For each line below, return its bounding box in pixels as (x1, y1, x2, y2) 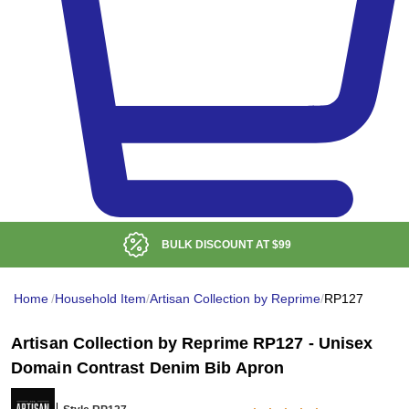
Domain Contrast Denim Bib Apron (11, 359, 285, 378)
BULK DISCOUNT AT (162, 238, 272, 252)
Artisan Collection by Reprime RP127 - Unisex (11, 334, 373, 353)
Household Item (55, 291, 146, 307)
